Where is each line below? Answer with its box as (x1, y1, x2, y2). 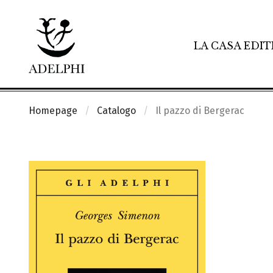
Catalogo (97, 105, 136, 116)
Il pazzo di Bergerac (155, 105, 244, 116)
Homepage (29, 105, 77, 116)
